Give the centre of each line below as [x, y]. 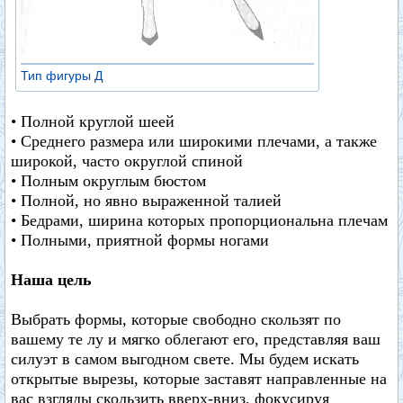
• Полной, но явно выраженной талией [146, 201]
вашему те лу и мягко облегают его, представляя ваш [196, 339]
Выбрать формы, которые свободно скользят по [176, 319]
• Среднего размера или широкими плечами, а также [194, 141]
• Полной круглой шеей [93, 121]
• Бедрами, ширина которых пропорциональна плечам [199, 220]
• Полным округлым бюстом [108, 181]
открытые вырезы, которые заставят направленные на [199, 379]
